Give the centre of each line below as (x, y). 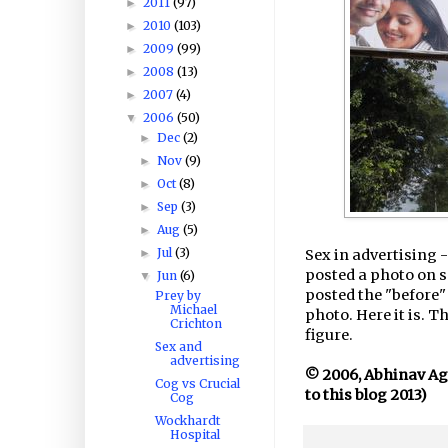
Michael (193, 309)
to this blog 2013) (366, 395)
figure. (329, 335)
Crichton (195, 323)
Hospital (194, 434)
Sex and (178, 346)
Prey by (177, 295)
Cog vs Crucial (197, 383)
